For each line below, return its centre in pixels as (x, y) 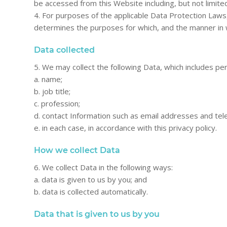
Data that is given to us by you (97, 214)
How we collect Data (77, 150)
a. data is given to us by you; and (90, 179)
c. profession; (57, 103)
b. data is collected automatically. (91, 191)
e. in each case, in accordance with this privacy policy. (125, 127)
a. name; (48, 79)
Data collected (64, 50)
